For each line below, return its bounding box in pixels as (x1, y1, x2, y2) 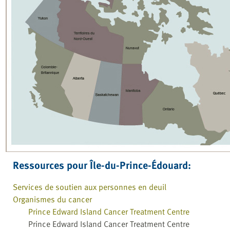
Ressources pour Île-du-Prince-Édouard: (13, 157, 191, 172)
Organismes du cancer (13, 193, 92, 206)
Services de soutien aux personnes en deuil (13, 181, 166, 194)
